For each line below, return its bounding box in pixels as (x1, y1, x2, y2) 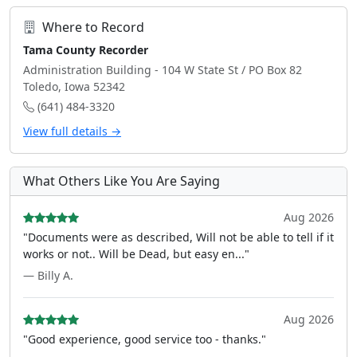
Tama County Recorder (23, 42, 148, 57)
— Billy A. (23, 268, 73, 283)
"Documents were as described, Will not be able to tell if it (23, 229, 334, 245)
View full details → (23, 124, 121, 139)
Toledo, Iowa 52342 (23, 79, 125, 94)
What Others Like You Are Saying (23, 172, 220, 190)
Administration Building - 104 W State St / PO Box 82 (23, 62, 302, 77)
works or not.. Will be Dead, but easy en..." (23, 246, 249, 261)
